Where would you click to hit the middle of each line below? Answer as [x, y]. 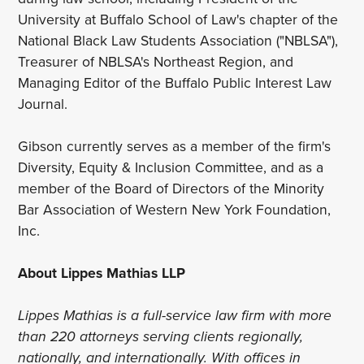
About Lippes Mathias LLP [102, 273]
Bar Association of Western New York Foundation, [175, 210]
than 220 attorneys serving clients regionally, [161, 336]
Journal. [45, 104]
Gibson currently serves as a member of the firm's [175, 146]
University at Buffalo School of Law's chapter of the [178, 19]
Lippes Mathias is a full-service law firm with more [175, 315]
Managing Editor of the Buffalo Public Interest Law [175, 83]
